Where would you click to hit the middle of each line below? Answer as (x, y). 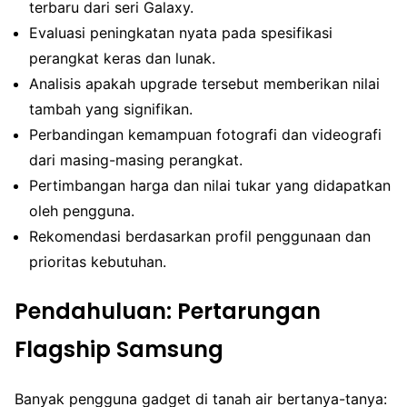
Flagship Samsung (119, 349)
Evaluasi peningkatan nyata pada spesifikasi (181, 32)
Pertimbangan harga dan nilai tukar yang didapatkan (210, 185)
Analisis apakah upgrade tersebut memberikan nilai (204, 83)
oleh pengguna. (82, 210)
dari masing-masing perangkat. (136, 159)
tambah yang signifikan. (111, 109)
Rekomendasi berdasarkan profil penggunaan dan (200, 236)
